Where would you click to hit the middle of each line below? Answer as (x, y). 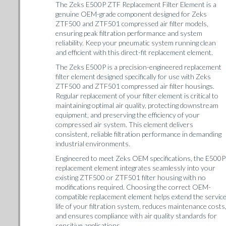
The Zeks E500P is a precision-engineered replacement (138, 67)
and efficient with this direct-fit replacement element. (134, 52)
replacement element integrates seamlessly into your (135, 167)
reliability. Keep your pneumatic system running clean (136, 42)
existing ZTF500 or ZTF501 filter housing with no (131, 177)
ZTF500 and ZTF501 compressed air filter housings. (135, 86)
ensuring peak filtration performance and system (129, 33)
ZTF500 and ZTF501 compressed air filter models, (132, 23)
